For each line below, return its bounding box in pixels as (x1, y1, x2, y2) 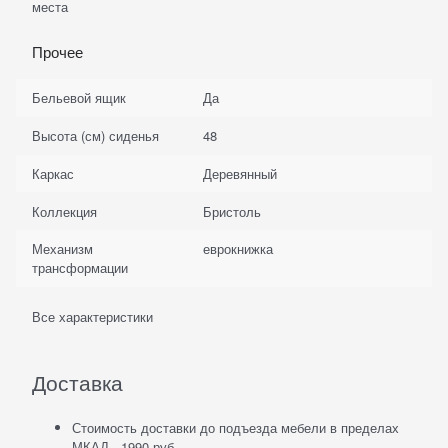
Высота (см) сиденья (32, 126, 160, 146)
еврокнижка (202, 239, 273, 259)
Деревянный (202, 163, 277, 183)
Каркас (32, 163, 75, 183)
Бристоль (202, 201, 261, 221)
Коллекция (32, 201, 98, 221)
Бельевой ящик (32, 88, 127, 108)
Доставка (32, 366, 123, 397)
